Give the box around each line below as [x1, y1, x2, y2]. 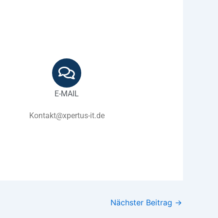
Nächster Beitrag [110, 197, 175, 207]
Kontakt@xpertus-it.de [29, 110, 105, 120]
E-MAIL [54, 89, 79, 98]
